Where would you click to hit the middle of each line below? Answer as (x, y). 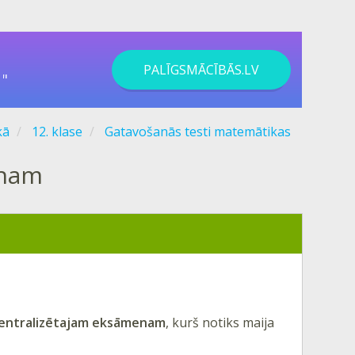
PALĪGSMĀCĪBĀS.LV (201, 70)
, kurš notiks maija (220, 322)
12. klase (57, 132)
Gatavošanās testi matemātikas (198, 132)
